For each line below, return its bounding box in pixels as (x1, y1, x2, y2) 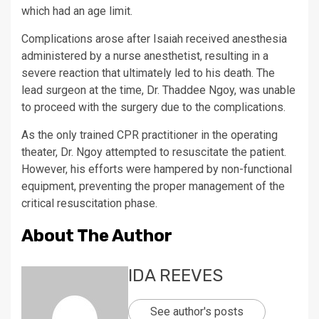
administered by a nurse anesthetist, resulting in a (21, 49, 268, 63)
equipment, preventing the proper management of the (21, 179, 285, 193)
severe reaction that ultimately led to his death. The (21, 66, 275, 80)
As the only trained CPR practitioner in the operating (21, 128, 278, 142)
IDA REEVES (128, 266, 223, 286)
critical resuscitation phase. (21, 197, 157, 210)
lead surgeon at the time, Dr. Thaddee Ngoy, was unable (21, 83, 296, 97)
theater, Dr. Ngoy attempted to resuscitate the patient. (21, 145, 286, 159)
